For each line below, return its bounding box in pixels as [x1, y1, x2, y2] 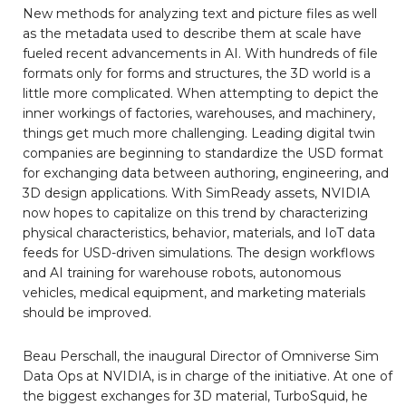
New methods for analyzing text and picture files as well [23, 5, 377, 22]
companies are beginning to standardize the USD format [23, 144, 383, 161]
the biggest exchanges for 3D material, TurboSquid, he [23, 387, 368, 404]
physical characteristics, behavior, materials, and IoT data [23, 224, 375, 241]
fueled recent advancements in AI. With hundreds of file [23, 44, 378, 62]
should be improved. [23, 304, 151, 321]
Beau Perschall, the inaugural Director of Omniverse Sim [23, 347, 379, 364]
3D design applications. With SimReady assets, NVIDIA [23, 184, 370, 201]
